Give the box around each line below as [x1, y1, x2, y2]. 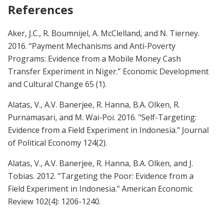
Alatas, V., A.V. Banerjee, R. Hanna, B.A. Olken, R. [8, 99, 180, 110]
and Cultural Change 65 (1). [8, 78, 107, 89]
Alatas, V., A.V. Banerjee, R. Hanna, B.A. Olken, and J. [8, 157, 193, 169]
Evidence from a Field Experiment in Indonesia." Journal [8, 124, 209, 135]
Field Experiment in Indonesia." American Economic [8, 183, 193, 194]
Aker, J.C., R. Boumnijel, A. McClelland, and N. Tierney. [8, 27, 199, 39]
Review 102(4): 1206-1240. [8, 196, 101, 207]
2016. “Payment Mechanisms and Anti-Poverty [8, 40, 175, 51]
